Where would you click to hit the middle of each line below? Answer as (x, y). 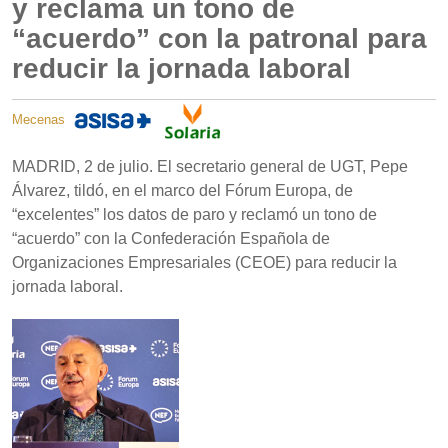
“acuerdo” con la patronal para (219, 39)
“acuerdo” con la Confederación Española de (171, 239)
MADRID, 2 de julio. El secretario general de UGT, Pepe (210, 167)
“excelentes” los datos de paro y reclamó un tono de (194, 215)
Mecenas (40, 120)
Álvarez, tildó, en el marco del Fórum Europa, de (182, 191)
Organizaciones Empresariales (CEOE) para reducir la (204, 263)
